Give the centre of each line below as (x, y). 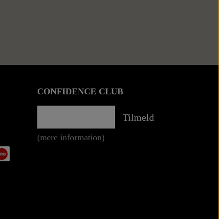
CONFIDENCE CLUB (80, 92)
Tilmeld (138, 117)
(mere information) (71, 138)
